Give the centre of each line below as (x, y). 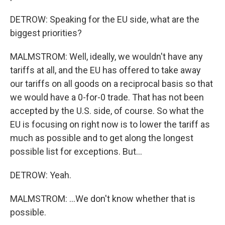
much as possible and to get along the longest (102, 138)
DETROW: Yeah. (41, 175)
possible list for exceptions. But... (76, 151)
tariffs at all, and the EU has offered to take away (105, 70)
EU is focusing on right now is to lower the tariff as (110, 124)
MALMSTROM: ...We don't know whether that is (103, 199)
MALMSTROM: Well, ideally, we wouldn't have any (106, 57)
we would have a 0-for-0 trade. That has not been (107, 97)
